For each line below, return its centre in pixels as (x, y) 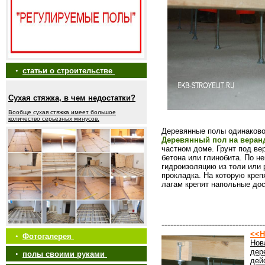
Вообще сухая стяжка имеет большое (62, 112)
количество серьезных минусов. (54, 119)
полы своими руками (65, 254)
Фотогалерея (48, 236)
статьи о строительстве (69, 71)
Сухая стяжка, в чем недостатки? (72, 98)
